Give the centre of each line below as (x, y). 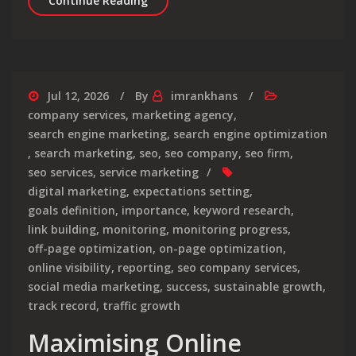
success (187, 287)
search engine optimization (250, 134)
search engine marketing (97, 134)
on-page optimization (221, 249)
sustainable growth (268, 287)
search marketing (83, 153)
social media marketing (94, 287)
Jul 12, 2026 (78, 96)
